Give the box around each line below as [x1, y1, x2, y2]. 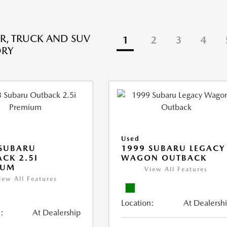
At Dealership [32, 208, 81, 217]
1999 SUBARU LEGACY [121, 143, 226, 153]
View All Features [144, 166, 208, 173]
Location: [121, 198, 155, 208]
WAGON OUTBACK [121, 153, 207, 163]
